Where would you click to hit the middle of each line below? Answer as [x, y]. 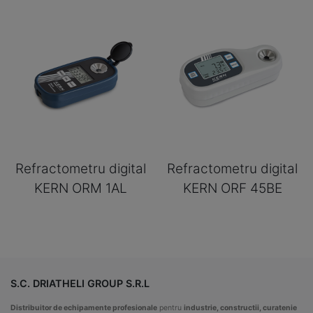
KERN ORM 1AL [80, 188]
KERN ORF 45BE [232, 188]
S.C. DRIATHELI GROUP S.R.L [80, 284]
